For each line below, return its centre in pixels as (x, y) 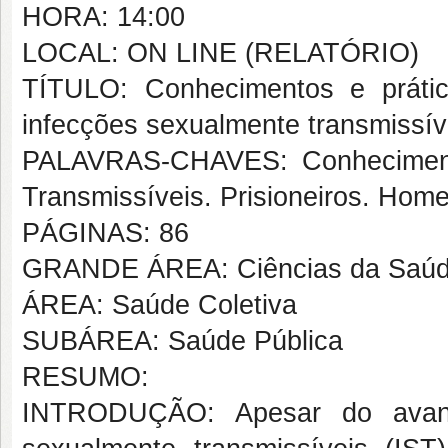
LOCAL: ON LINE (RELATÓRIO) (220, 53)
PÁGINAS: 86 (105, 233)
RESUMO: (85, 377)
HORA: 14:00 (103, 17)
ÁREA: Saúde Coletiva (159, 305)
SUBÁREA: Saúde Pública (182, 341)
